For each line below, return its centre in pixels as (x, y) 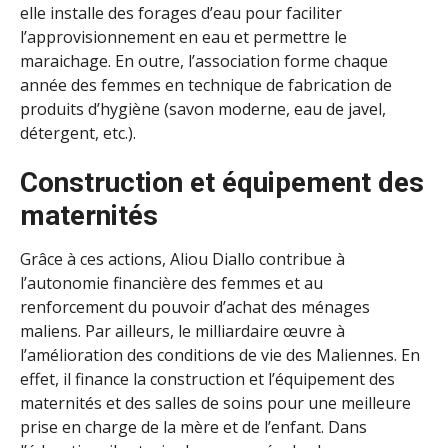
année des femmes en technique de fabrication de (206, 84)
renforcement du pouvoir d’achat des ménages (195, 306)
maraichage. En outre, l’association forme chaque (204, 60)
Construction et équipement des (222, 182)
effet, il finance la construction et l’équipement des (207, 378)
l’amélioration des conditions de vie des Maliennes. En (220, 354)
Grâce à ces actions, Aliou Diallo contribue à (182, 258)
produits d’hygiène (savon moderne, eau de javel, (203, 108)
